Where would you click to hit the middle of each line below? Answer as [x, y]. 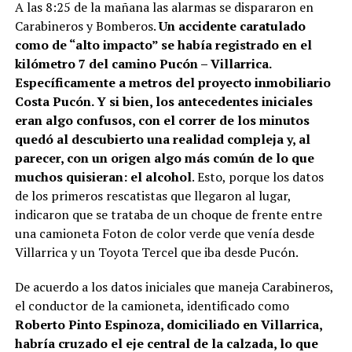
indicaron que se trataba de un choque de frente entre [168, 214]
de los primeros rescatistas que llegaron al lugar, [152, 195]
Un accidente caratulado [232, 26]
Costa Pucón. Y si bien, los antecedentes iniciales [163, 101]
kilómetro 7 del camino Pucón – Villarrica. [143, 63]
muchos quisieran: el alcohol [103, 176]
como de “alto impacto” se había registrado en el [163, 44]
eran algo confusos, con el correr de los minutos [162, 120]
